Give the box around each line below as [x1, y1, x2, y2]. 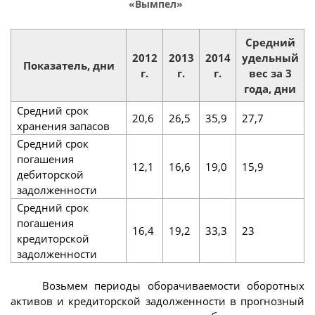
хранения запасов [16, 118, 110, 133]
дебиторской [16, 167, 84, 181]
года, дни [244, 81, 296, 96]
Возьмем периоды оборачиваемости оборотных [42, 278, 304, 292]
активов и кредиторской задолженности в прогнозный [11, 293, 304, 308]
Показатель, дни [22, 58, 115, 72]
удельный [241, 50, 299, 65]
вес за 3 [248, 65, 292, 80]
